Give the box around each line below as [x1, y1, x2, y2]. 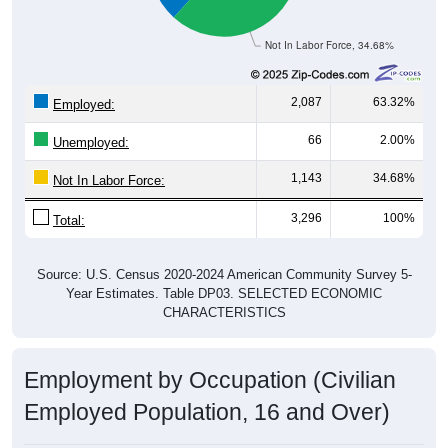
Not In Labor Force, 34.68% [265, 38, 395, 52]
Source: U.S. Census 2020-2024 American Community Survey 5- [36, 266, 412, 282]
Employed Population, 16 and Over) [24, 398, 390, 425]
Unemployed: [53, 134, 129, 150]
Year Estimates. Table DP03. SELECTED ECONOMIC [66, 285, 382, 301]
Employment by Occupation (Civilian [24, 366, 396, 393]
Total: [53, 212, 85, 228]
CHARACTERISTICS [162, 304, 286, 320]
